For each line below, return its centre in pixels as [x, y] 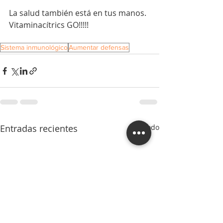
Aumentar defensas [99, 48]
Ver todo [145, 127]
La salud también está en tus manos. [79, 13]
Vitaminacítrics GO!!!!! [49, 25]
